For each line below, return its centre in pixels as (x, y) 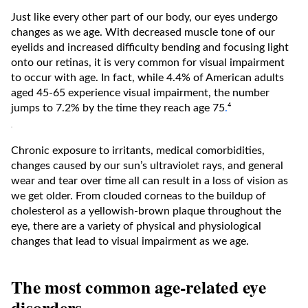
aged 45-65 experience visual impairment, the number (140, 92)
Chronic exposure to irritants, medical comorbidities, (138, 150)
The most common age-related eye (139, 286)
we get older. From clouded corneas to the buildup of (139, 196)
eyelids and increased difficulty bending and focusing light (150, 47)
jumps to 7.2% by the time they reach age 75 (118, 108)
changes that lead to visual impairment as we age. (130, 241)
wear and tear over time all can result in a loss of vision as (150, 180)
